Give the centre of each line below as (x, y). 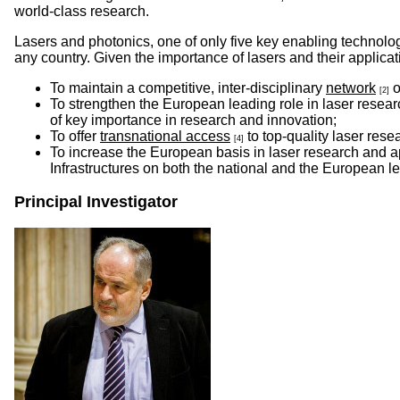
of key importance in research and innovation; (193, 120)
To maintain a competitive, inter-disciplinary (188, 88)
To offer (75, 136)
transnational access (165, 136)
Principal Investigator (96, 202)
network (351, 88)
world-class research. (82, 11)
